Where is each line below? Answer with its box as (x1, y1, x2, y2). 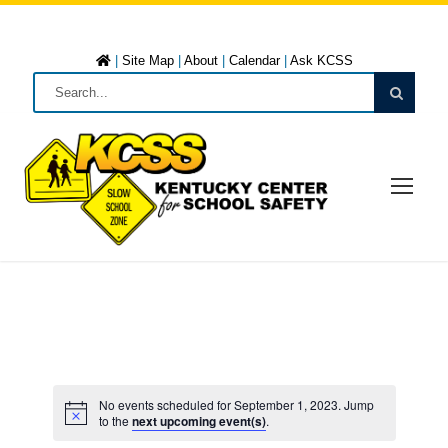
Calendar (228, 53, 280, 68)
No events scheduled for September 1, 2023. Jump (98, 395, 374, 413)
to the (98, 411, 132, 429)
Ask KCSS (289, 53, 353, 68)
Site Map (121, 53, 174, 68)
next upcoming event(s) (131, 411, 266, 430)
